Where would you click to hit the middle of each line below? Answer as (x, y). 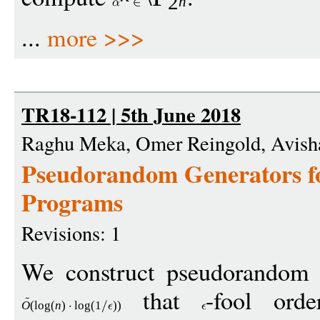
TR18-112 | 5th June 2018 (131, 114)
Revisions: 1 (71, 233)
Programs (72, 202)
